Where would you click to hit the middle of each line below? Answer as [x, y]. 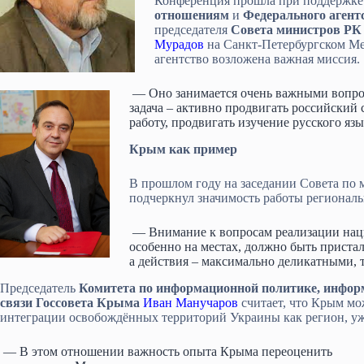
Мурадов [179, 44]
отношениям [192, 15]
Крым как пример [183, 149]
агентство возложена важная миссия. [257, 58]
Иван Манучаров [191, 302]
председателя [193, 29]
